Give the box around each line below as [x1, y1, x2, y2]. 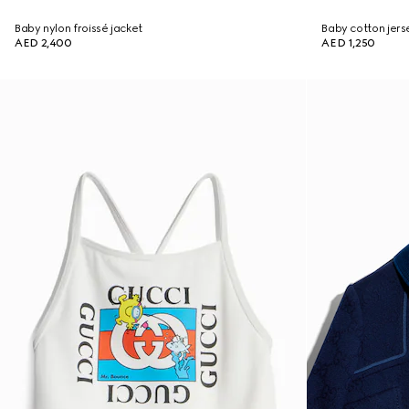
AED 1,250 [321, 37, 375, 49]
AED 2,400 [15, 37, 72, 49]
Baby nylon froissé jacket [15, 22, 142, 35]
